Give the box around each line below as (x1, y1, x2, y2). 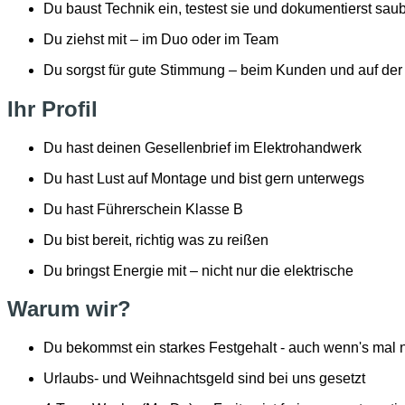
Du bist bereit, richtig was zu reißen (43, 231, 268, 248)
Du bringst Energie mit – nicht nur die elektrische (43, 262, 353, 278)
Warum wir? (7, 297, 131, 322)
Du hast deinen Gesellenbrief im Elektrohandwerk (43, 139, 362, 155)
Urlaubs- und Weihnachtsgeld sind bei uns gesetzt (43, 371, 365, 387)
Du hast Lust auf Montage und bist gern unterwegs (43, 170, 364, 186)
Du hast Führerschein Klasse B (43, 201, 243, 217)
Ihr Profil (7, 96, 98, 121)
